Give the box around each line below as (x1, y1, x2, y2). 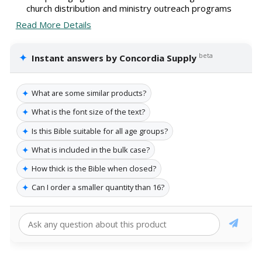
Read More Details (15, 19, 91, 31)
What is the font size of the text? (32, 106, 145, 118)
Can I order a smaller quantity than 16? (32, 182, 164, 193)
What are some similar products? (32, 88, 146, 99)
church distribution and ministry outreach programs (26, 2, 232, 14)
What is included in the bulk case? (32, 144, 150, 155)
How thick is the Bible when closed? (32, 163, 156, 174)
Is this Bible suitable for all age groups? (32, 125, 168, 136)
